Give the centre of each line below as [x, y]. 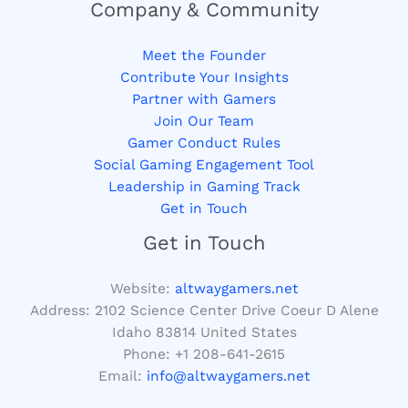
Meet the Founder [204, 56]
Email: [122, 377]
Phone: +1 [158, 355]
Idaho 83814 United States [204, 333]
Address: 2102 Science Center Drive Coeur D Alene [204, 311]
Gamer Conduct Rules [204, 143]
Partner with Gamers [204, 100]
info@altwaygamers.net [228, 377]
